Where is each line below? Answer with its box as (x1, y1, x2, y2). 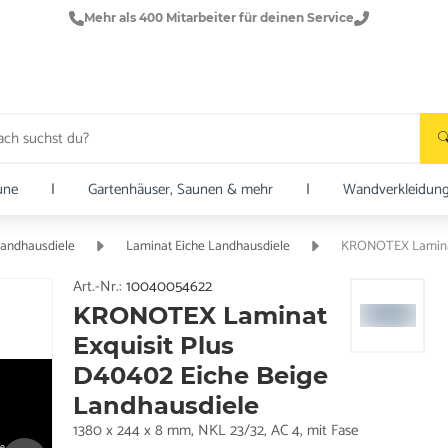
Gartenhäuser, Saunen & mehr (87, 176, 273, 202)
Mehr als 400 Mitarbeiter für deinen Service (84, 10, 354, 25)
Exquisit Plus (72, 330, 234, 360)
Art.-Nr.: (72, 273, 126, 299)
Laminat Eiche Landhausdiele (126, 235, 291, 258)
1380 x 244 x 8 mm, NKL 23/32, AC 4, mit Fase (72, 417, 358, 443)
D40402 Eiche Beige (72, 360, 328, 390)
